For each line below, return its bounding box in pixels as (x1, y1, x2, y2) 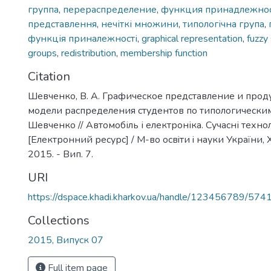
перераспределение (63, 3, 157, 16)
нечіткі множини (101, 18, 178, 31)
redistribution (61, 47, 116, 60)
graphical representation (142, 32, 243, 45)
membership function (120, 47, 207, 60)
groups (28, 47, 57, 60)
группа (28, 3, 59, 16)
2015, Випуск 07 (28, 233, 103, 247)
